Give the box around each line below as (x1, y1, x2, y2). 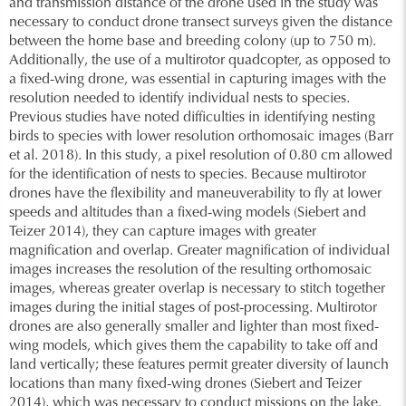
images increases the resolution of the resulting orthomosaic (9, 263, 372, 278)
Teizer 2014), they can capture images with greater (9, 225, 316, 240)
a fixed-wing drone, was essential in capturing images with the (9, 72, 386, 88)
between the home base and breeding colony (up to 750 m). (9, 34, 376, 50)
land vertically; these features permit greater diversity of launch (9, 358, 389, 373)
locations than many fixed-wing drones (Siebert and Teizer (9, 377, 362, 392)
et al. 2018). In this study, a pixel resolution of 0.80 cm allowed (9, 149, 392, 164)
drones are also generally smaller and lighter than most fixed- (9, 320, 379, 335)
